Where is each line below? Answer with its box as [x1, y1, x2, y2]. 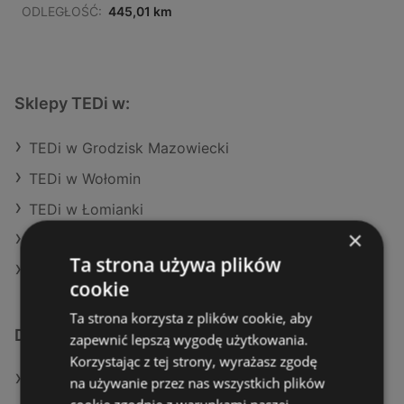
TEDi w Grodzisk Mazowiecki [29, 139, 229, 158]
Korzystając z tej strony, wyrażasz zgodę [69, 352, 317, 370]
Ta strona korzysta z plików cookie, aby [69, 308, 313, 326]
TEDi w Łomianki [29, 200, 143, 219]
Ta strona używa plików [69, 252, 281, 277]
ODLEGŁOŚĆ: [22, 4, 102, 20]
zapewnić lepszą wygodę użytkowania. [69, 330, 308, 348]
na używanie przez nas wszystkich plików [69, 373, 326, 391]
